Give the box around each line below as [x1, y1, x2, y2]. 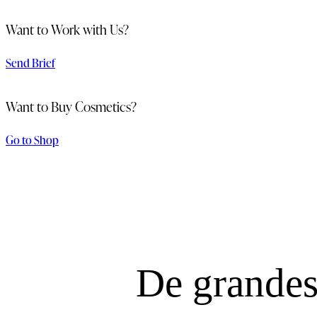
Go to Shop [6, 132, 59, 148]
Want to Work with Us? [6, 20, 129, 40]
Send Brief [6, 55, 55, 71]
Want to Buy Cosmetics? [6, 96, 137, 116]
